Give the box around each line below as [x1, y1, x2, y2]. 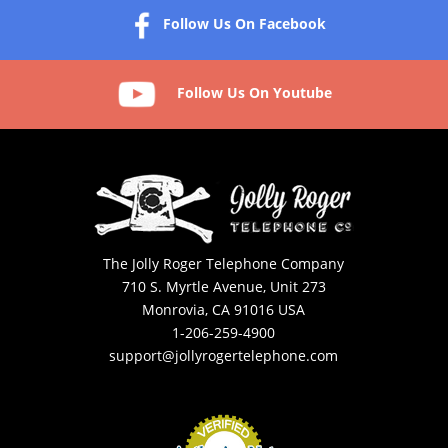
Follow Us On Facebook [162, 14, 326, 34]
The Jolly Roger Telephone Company [103, 254, 345, 274]
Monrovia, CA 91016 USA [142, 300, 306, 320]
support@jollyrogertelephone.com [109, 346, 339, 366]
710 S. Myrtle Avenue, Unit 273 [121, 277, 326, 297]
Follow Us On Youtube [176, 83, 332, 103]
